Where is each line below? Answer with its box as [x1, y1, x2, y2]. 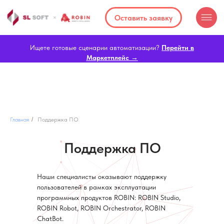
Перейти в [161, 43, 194, 51]
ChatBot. [37, 214, 63, 222]
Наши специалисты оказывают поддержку [37, 172, 166, 180]
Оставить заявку [81, 9, 123, 16]
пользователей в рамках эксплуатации [37, 183, 156, 191]
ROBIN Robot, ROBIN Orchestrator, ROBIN [37, 204, 165, 212]
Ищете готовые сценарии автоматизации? [30, 43, 159, 51]
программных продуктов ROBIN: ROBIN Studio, [37, 193, 180, 201]
